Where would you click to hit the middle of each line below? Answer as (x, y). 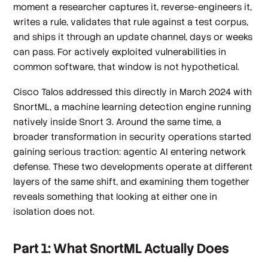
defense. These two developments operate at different (133, 166)
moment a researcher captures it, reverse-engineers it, (133, 7)
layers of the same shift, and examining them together (132, 181)
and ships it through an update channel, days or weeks (133, 37)
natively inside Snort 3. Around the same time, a (118, 121)
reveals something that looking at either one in (115, 196)
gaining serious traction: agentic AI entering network (130, 151)
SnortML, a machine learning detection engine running (133, 106)
